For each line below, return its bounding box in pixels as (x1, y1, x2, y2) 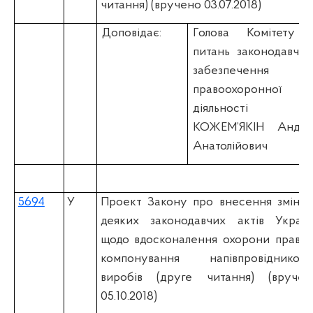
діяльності (193, 101, 249, 115)
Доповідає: (102, 26, 162, 40)
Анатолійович (193, 139, 268, 153)
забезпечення (193, 64, 270, 78)
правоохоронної (193, 82, 282, 96)
